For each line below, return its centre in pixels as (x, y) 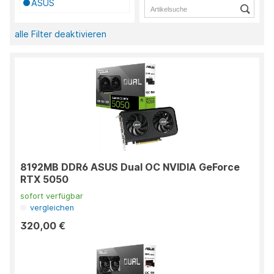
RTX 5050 (44, 180)
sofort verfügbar (52, 196)
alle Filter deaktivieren (61, 34)
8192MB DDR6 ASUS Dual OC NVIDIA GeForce (130, 167)
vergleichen (52, 208)
